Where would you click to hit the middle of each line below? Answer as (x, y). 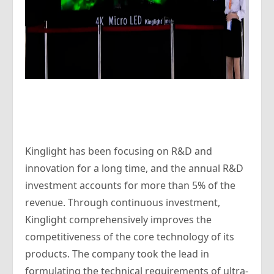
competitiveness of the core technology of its (130, 237)
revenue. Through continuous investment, (123, 202)
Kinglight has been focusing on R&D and (119, 151)
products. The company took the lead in (117, 254)
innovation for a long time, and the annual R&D (134, 168)
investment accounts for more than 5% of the (130, 185)
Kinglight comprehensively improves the (118, 220)
